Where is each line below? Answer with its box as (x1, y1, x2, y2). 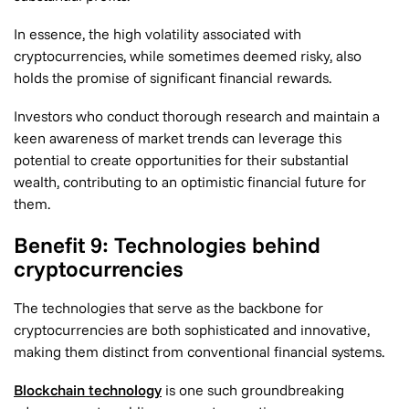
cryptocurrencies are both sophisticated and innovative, (14, 320, 370, 339)
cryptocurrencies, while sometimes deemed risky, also (14, 47, 362, 65)
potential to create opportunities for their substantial (14, 151, 349, 169)
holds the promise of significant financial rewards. (14, 68, 331, 87)
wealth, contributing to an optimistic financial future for (14, 173, 366, 191)
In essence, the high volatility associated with (14, 25, 301, 43)
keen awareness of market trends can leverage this (14, 129, 341, 147)
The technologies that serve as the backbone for (14, 299, 323, 317)
